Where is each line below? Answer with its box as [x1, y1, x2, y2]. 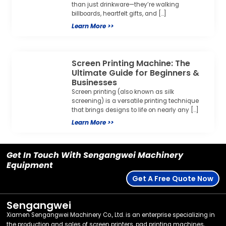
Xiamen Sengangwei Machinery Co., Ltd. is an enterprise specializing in [7, 211, 215, 219]
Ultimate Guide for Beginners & [72, 67, 200, 79]
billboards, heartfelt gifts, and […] [72, 9, 166, 18]
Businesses [72, 76, 118, 88]
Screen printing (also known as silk [72, 87, 175, 96]
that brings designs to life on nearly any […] [72, 105, 199, 114]
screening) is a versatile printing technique [72, 96, 199, 105]
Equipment [7, 159, 53, 172]
